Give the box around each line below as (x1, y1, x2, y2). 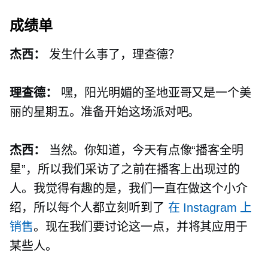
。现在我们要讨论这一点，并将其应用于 (33, 220, 248, 234)
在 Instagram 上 (167, 201, 252, 215)
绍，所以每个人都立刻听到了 (10, 201, 168, 215)
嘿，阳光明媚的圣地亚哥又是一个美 (57, 86, 251, 100)
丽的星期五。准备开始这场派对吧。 (10, 105, 200, 119)
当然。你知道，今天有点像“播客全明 (45, 144, 243, 157)
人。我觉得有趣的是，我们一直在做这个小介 (10, 182, 248, 196)
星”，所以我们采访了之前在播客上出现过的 (10, 163, 240, 176)
